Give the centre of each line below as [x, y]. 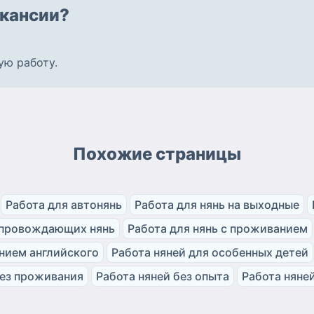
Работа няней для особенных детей [210, 252]
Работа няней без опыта [163, 276]
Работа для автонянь [64, 204]
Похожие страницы [157, 153]
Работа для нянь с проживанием [218, 228]
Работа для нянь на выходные [217, 204]
